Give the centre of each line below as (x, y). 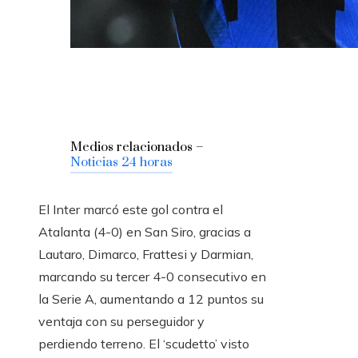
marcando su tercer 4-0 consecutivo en (152, 277)
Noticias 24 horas (121, 163)
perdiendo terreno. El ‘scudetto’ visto (144, 344)
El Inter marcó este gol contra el (131, 210)
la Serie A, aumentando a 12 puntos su (151, 299)
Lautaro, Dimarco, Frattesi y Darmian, (146, 255)
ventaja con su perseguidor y (121, 322)
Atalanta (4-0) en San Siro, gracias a (145, 232)
